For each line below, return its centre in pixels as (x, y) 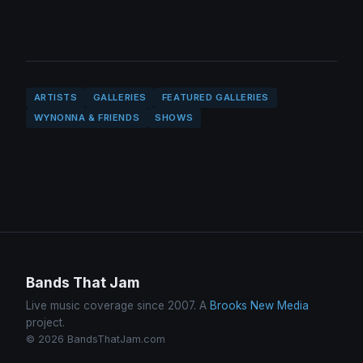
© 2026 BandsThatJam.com (96, 340)
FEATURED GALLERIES (216, 98)
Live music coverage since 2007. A (118, 306)
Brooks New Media (259, 306)
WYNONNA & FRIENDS (87, 118)
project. (45, 323)
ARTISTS (56, 98)
